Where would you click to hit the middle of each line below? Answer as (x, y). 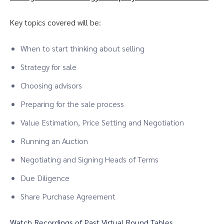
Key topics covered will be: (55, 22)
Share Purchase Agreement (68, 196)
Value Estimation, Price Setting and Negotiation (102, 122)
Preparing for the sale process (72, 104)
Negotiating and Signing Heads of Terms (89, 159)
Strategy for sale (48, 67)
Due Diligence (45, 178)
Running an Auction (54, 141)
